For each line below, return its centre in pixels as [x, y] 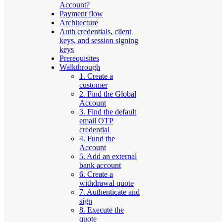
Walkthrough [80, 67]
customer [93, 85]
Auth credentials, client [95, 31]
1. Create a [96, 76]
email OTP [96, 120]
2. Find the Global [108, 94]
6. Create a [96, 174]
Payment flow [81, 13]
